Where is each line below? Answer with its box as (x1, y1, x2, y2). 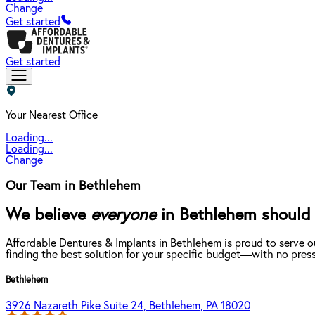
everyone (91, 206, 156, 224)
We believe (6, 206, 91, 224)
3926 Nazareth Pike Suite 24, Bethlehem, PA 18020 (6, 300, 250, 311)
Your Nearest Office (6, 110, 98, 121)
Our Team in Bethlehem (6, 179, 141, 193)
